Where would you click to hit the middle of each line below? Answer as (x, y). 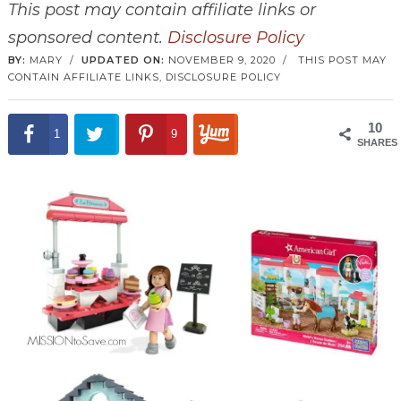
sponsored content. (87, 37)
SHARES (378, 142)
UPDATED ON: (123, 60)
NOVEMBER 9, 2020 (222, 60)
